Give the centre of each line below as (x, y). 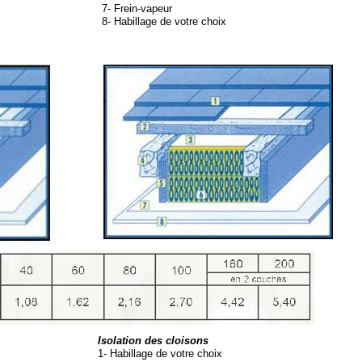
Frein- (126, 8)
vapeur (156, 8)
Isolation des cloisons (153, 341)
